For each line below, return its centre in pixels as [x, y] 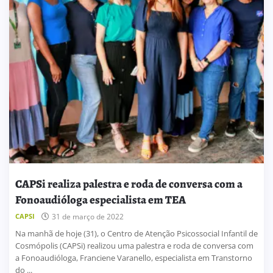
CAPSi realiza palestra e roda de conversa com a [129, 183]
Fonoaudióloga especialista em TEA [101, 199]
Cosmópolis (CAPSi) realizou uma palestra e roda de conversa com [134, 246]
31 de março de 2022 [88, 217]
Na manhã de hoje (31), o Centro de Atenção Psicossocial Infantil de [136, 234]
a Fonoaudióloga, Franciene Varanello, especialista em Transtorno [134, 258]
